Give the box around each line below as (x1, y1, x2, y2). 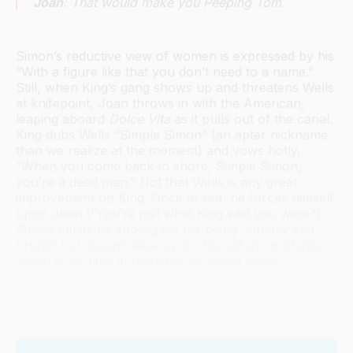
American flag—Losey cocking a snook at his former (16, 269, 331, 285)
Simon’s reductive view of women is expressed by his (16, 48, 334, 65)
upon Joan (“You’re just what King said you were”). (16, 206, 324, 222)
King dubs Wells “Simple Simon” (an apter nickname (16, 127, 328, 143)
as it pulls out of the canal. (170, 111, 333, 128)
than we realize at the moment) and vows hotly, (16, 143, 301, 159)
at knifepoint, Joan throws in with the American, (16, 95, 305, 112)
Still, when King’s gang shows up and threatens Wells (16, 80, 334, 96)
